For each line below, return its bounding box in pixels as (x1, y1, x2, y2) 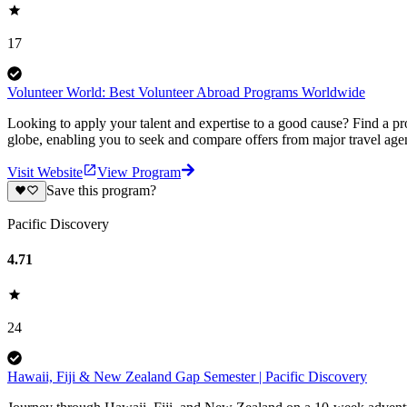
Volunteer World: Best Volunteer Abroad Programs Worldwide (7, 84, 365, 101)
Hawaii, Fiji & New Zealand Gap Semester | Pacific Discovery (7, 369, 367, 385)
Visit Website (7, 164, 83, 181)
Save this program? (45, 183, 156, 199)
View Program (97, 164, 181, 181)
